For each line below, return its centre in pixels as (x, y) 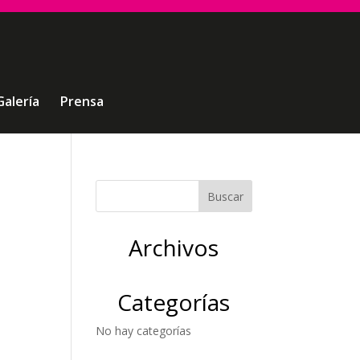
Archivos (174, 247)
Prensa (82, 101)
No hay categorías (144, 331)
